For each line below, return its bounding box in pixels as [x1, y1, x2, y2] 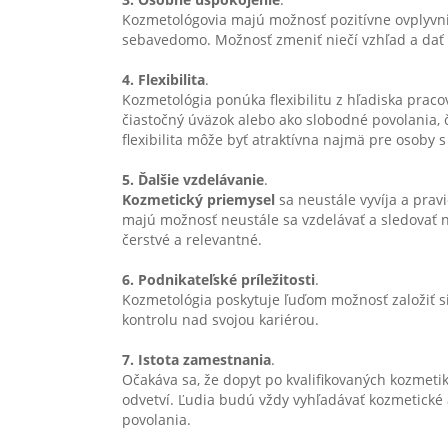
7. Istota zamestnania [122, 350, 271, 369]
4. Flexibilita [122, 70, 205, 89]
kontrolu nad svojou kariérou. [122, 310, 319, 329]
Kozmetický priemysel [122, 190, 275, 209]
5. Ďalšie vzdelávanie [122, 170, 264, 189]
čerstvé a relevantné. [122, 230, 262, 249]
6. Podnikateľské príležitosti [122, 270, 315, 289]
